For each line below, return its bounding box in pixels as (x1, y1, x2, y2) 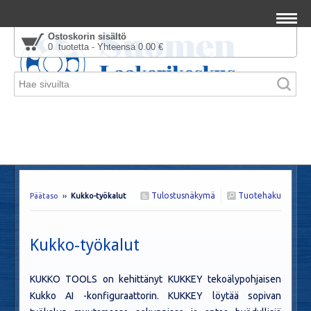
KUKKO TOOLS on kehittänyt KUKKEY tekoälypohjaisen (30, 274, 281, 285)
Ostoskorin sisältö (48, 31, 126, 42)
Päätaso (30, 192, 58, 200)
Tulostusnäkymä (149, 191, 215, 200)
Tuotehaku (236, 191, 281, 200)
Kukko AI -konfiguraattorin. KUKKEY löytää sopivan (30, 290, 281, 301)
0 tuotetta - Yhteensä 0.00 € (48, 42, 163, 52)
